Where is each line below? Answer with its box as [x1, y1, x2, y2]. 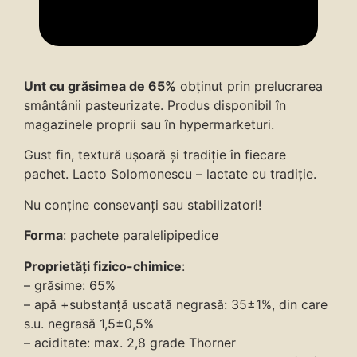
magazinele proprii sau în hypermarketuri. [24, 116, 274, 133]
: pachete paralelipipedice [63, 227, 218, 244]
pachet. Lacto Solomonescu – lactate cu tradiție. [24, 166, 316, 182]
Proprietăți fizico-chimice [24, 257, 182, 274]
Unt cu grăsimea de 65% [24, 78, 176, 95]
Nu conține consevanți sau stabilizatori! [24, 196, 261, 213]
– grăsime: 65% [24, 277, 116, 293]
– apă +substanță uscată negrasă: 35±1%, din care [24, 296, 328, 312]
